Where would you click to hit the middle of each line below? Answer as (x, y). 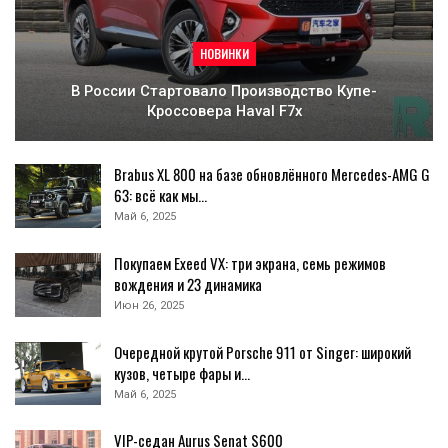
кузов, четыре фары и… (182, 372)
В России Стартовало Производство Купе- (224, 91)
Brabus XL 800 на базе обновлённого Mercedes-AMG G (272, 174)
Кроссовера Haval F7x (224, 111)
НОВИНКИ (224, 54)
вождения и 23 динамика (188, 284)
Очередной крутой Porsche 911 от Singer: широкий (262, 351)
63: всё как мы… (160, 195)
